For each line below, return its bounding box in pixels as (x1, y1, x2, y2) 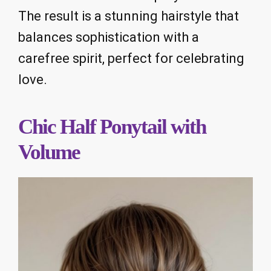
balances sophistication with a (18, 30, 199, 45)
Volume (18, 140, 80, 164)
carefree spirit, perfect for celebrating (18, 51, 244, 67)
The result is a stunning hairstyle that (18, 8, 239, 24)
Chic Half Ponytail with (18, 114, 206, 139)
